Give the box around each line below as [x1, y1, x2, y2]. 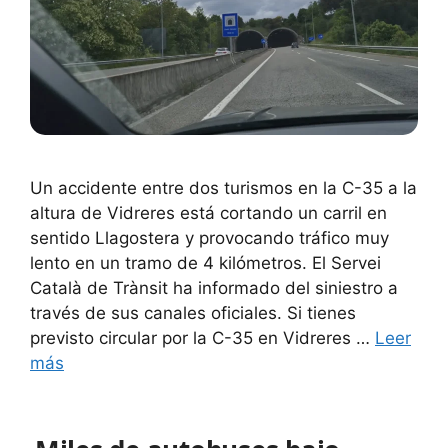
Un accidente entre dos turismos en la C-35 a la [30, 177, 417, 198]
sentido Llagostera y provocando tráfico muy [30, 227, 389, 248]
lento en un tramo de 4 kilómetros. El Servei [30, 252, 381, 273]
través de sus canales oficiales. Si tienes [30, 302, 356, 323]
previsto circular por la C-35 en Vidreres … [30, 327, 375, 348]
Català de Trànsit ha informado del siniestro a [30, 277, 398, 298]
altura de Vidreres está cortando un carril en [30, 202, 387, 223]
